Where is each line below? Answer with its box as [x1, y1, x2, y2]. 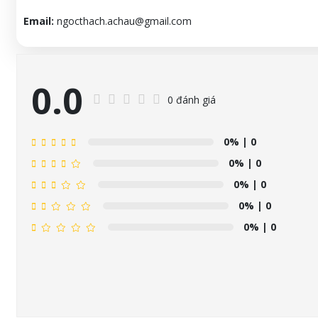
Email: [23, 14, 54, 28]
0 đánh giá [167, 92, 216, 106]
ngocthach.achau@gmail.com [53, 14, 192, 28]
